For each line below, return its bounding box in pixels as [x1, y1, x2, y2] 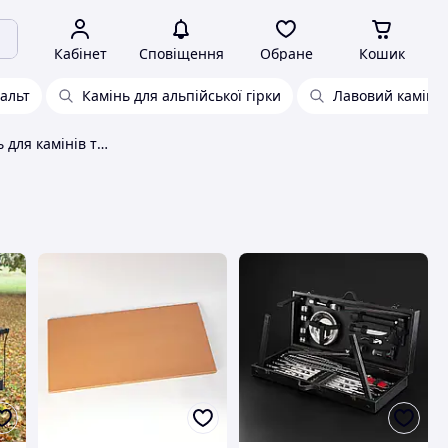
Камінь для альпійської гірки [82, 86, 281, 105]
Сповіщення [138, 44, 224, 63]
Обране [259, 44, 313, 63]
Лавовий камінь [333, 86, 443, 105]
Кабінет [53, 44, 107, 63]
